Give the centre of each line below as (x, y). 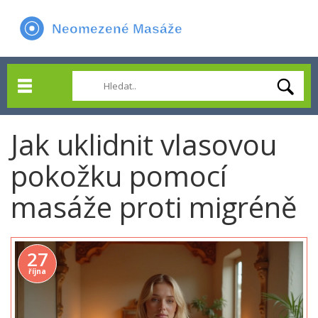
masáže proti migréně (154, 207)
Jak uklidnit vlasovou (144, 144)
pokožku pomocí (119, 176)
